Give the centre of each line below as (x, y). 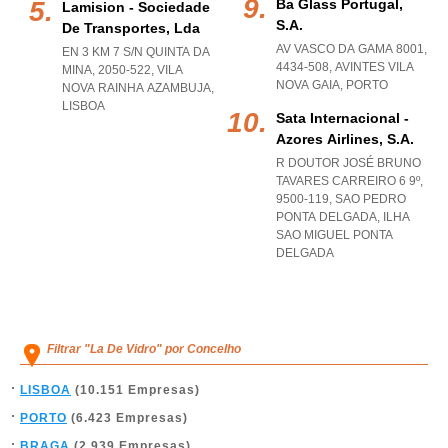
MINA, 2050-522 (106, 70)
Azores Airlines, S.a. (345, 139)
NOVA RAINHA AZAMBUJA (136, 88)
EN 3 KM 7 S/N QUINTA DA (136, 52)
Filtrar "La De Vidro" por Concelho (144, 348)
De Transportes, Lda (131, 28)
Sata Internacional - (342, 118)
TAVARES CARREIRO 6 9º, (349, 181)
